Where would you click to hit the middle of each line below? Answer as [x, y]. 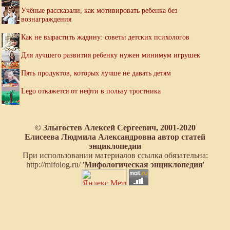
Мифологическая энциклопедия [143, 165]
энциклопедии [115, 146]
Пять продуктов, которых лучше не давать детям [96, 73]
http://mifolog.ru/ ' [55, 165]
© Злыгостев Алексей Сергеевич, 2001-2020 [115, 128]
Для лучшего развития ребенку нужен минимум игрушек [111, 55]
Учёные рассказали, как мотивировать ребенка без [99, 11]
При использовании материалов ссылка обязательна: [115, 156]
